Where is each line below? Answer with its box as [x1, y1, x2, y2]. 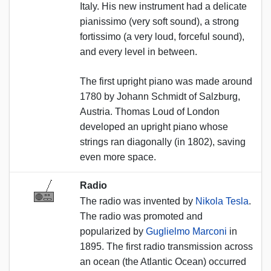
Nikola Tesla [195, 195, 249, 206]
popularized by [80, 226, 146, 237]
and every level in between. [80, 46, 197, 57]
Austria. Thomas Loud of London [80, 106, 220, 117]
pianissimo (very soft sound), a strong [80, 16, 239, 27]
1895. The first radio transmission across [80, 241, 253, 252]
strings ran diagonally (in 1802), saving [80, 136, 246, 147]
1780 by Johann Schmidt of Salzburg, [80, 91, 240, 102]
